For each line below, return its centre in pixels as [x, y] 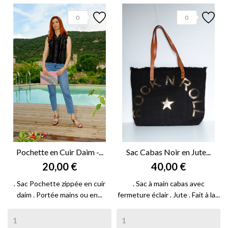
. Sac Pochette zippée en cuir [60, 184]
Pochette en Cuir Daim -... [60, 152]
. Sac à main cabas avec [168, 184]
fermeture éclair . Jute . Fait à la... [168, 195]
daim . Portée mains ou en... [60, 195]
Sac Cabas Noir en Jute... [168, 152]
